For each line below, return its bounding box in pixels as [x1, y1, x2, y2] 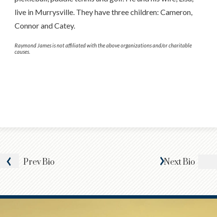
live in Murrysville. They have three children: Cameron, [15, 7, 192, 16]
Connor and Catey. [15, 21, 75, 30]
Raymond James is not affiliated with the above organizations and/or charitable [15, 42, 192, 48]
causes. [15, 48, 30, 55]
